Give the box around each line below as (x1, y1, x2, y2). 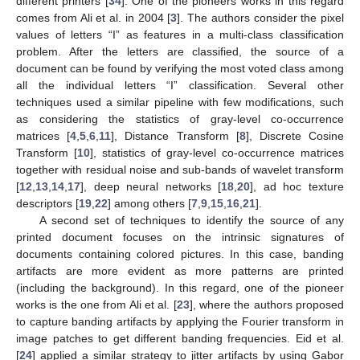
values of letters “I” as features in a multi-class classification (16, 28, 344, 42)
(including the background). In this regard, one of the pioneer (16, 281, 344, 295)
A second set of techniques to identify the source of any (39, 214, 344, 227)
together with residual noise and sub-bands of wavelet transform (16, 163, 344, 177)
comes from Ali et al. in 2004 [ (16, 11, 171, 25)
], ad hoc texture (250, 180, 345, 194)
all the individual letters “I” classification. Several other (16, 79, 344, 92)
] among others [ (108, 197, 191, 211)
